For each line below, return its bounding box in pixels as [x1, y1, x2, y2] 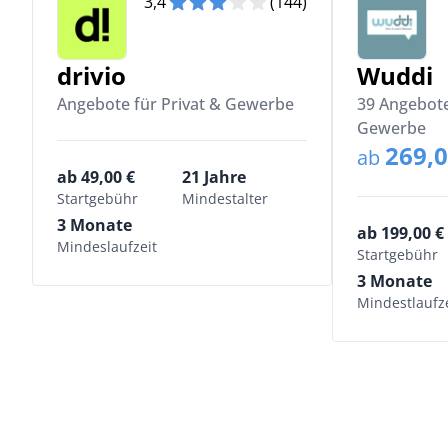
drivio [57, 59, 126, 92]
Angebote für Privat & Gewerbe [57, 93, 294, 115]
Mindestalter [182, 189, 268, 208]
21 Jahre [182, 166, 246, 188]
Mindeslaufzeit [57, 237, 157, 256]
